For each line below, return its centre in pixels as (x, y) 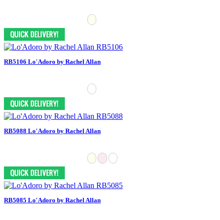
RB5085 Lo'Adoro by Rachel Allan (52, 200)
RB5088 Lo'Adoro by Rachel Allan (52, 131)
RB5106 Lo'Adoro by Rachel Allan (52, 61)
